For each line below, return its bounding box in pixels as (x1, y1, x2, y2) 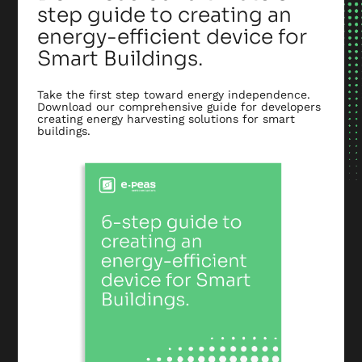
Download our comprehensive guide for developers (37, 100, 322, 114)
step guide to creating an (37, 2, 293, 28)
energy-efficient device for (37, 24, 308, 50)
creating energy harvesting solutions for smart (37, 112, 296, 126)
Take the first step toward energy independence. (37, 88, 311, 102)
